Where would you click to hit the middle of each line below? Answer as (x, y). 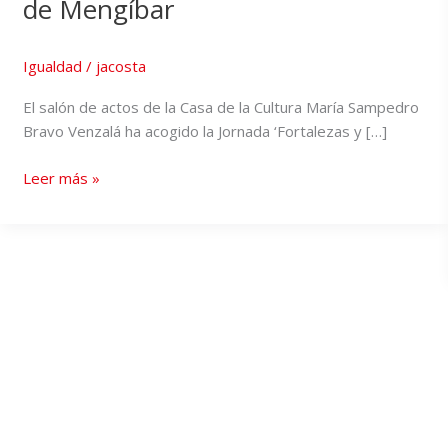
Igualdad (52, 66)
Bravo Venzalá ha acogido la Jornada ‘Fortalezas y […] (204, 131)
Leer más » (61, 177)
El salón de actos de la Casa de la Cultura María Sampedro (220, 107)
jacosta (120, 66)
